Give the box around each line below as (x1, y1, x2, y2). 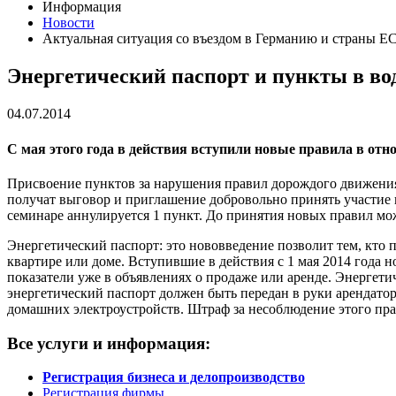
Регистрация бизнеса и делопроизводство (42, 369, 305, 385)
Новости (42, 15, 95, 31)
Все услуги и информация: (7, 333, 210, 353)
